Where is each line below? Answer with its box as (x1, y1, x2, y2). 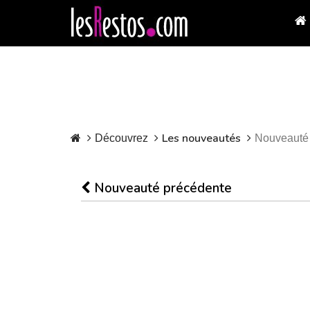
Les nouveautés (162, 131, 241, 146)
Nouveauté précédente (91, 179, 232, 197)
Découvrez (95, 132, 148, 144)
